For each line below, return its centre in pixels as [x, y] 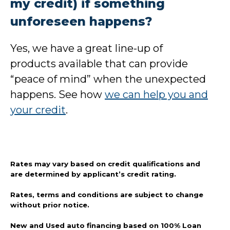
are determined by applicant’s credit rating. [94, 174]
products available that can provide [99, 64]
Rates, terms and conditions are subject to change [107, 195]
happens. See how [57, 95]
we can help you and [156, 95]
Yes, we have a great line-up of [87, 49]
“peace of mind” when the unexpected [108, 79]
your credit [38, 110]
